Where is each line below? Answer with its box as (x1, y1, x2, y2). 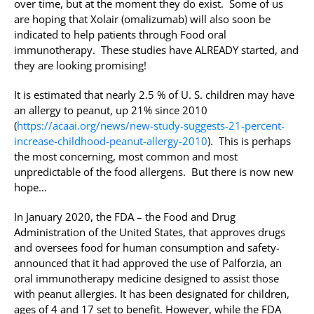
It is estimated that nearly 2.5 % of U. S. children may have (14, 88, 294, 102)
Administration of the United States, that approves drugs (14, 225, 285, 240)
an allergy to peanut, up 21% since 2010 (14, 103, 207, 118)
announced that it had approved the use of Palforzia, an (14, 256, 282, 271)
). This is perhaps (207, 134, 291, 149)
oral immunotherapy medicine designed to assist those (14, 271, 279, 286)
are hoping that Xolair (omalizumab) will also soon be (14, 12, 271, 27)
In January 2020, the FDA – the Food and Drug (14, 210, 235, 224)
